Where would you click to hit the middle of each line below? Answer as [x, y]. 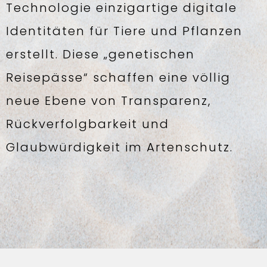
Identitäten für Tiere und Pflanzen [124, 31]
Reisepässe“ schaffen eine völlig [118, 77]
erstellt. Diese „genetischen [100, 54]
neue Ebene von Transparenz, [108, 101]
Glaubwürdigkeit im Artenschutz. [119, 147]
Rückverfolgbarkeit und [88, 124]
